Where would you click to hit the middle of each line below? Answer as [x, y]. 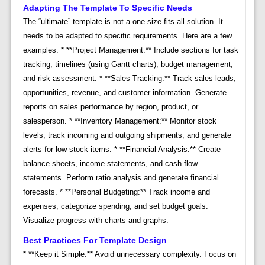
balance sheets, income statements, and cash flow [110, 163]
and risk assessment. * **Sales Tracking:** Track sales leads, [129, 78]
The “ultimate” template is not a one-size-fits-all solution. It [123, 21]
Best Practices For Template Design [95, 240]
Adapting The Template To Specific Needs [107, 7]
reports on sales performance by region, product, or [110, 106]
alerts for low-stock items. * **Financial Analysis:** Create [122, 149]
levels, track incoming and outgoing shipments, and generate [127, 135]
